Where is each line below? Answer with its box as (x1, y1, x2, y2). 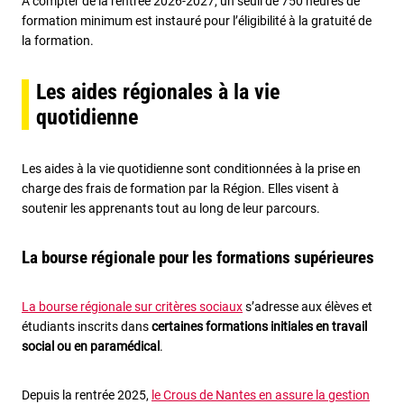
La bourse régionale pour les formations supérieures (22, 247, 374, 269)
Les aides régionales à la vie (36, 79, 280, 106)
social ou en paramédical (22, 339, 160, 354)
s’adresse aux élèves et (243, 299, 372, 315)
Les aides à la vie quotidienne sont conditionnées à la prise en (22, 161, 361, 177)
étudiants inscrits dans (22, 319, 151, 335)
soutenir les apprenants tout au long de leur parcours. (22, 201, 320, 216)
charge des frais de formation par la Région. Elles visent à (22, 181, 339, 197)
